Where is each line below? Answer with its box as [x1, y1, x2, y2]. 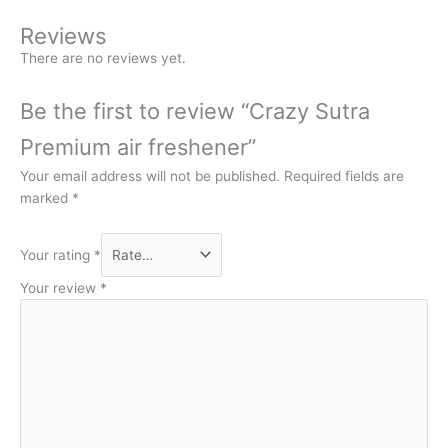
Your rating [20, 246, 94, 263]
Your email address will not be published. [20, 167, 280, 184]
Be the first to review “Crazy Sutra [20, 97, 370, 124]
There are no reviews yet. [20, 49, 186, 66]
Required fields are [284, 167, 404, 184]
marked [20, 189, 72, 206]
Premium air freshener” [20, 133, 256, 160]
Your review [20, 280, 100, 297]
